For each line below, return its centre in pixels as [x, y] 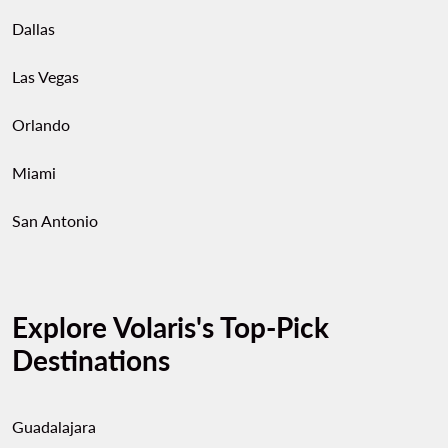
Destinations [91, 360]
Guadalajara [54, 427]
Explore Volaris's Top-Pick [170, 327]
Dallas [33, 29]
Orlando [41, 125]
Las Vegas [45, 77]
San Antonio [55, 221]
